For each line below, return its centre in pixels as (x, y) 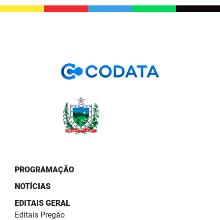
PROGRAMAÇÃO (44, 170)
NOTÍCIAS (33, 187)
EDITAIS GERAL (42, 203)
